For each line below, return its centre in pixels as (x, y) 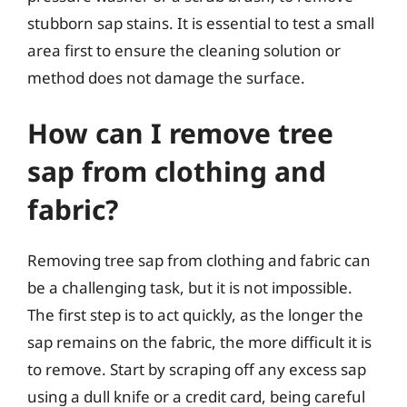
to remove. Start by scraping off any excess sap (197, 369)
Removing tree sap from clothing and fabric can (199, 260)
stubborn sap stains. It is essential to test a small (201, 23)
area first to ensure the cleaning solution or (184, 50)
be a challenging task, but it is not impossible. (190, 288)
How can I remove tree (180, 133)
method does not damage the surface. (166, 77)
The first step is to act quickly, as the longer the (195, 315)
